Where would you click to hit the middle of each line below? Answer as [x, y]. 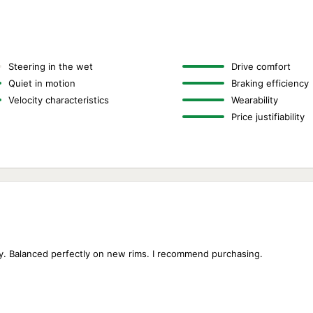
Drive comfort [261, 66]
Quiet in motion [42, 83]
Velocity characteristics [59, 100]
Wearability [254, 100]
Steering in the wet [51, 66]
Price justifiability [268, 117]
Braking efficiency [270, 83]
